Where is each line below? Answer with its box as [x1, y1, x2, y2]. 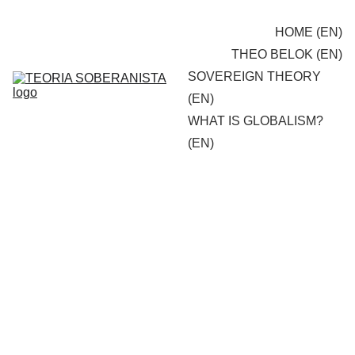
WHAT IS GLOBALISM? [188, 114, 323, 128]
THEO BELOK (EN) [231, 48, 342, 61]
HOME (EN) [275, 25, 342, 39]
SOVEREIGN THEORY [188, 70, 321, 83]
